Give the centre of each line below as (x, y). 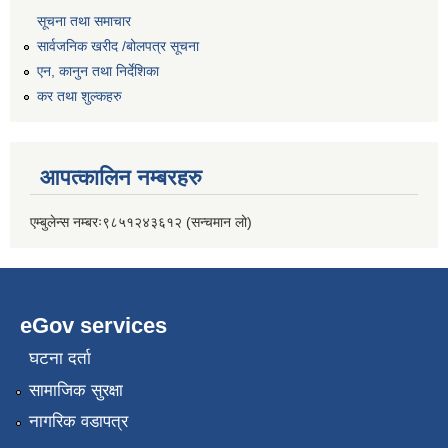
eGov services (93, 325)
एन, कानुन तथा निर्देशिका (98, 70)
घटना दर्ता (59, 359)
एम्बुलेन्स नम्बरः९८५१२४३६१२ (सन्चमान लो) (141, 221)
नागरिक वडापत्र (78, 421)
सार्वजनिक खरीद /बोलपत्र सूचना (118, 46)
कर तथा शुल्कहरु (79, 95)
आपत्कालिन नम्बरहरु (121, 177)
